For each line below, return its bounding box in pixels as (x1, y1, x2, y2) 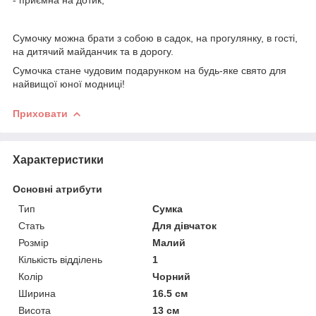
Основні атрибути (13, 183, 102, 195)
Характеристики (13, 153, 104, 166)
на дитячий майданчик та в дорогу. (13, 45, 174, 57)
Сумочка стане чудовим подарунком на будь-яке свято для (13, 64, 286, 76)
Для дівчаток (152, 219, 217, 231)
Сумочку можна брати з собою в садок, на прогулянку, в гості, (13, 32, 298, 44)
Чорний (152, 270, 191, 282)
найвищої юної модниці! (13, 78, 125, 90)
